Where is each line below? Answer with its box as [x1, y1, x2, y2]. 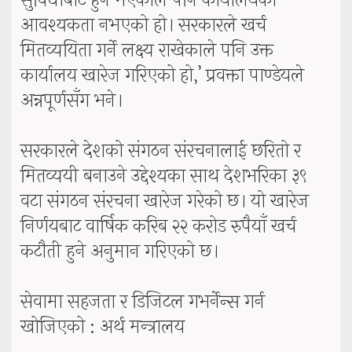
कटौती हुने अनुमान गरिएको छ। [20, 237, 218, 267]
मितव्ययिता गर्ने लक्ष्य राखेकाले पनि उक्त [20, 36, 273, 66]
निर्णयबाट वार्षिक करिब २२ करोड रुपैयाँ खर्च [20, 212, 296, 242]
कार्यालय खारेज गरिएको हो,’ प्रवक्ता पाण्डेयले [20, 61, 304, 91]
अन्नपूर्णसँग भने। [20, 86, 123, 116]
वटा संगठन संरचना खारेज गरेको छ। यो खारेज [20, 187, 309, 217]
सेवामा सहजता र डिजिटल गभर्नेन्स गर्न [20, 288, 265, 317]
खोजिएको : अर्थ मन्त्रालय [20, 313, 185, 343]
